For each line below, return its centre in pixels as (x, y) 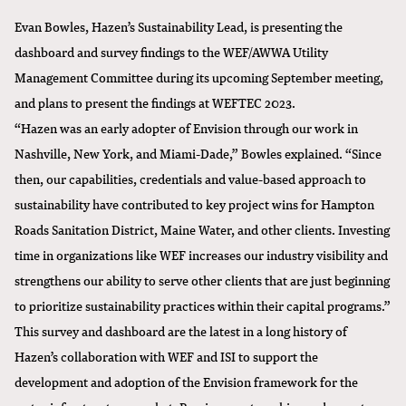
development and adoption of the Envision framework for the (186, 381)
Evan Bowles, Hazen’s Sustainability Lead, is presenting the (179, 26)
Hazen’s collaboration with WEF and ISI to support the (166, 356)
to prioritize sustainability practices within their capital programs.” (203, 305)
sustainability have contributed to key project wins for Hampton (194, 203)
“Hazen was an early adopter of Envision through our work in (186, 127)
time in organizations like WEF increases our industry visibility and (201, 254)
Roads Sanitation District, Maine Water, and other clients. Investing (202, 229)
